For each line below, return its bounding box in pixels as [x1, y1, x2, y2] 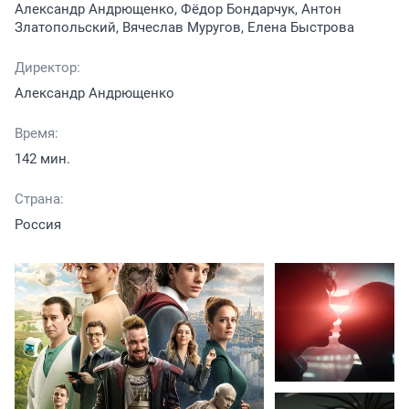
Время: [15, 124, 58, 142]
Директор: [15, 58, 80, 76]
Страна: [15, 190, 64, 207]
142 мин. [15, 150, 70, 167]
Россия [15, 215, 61, 233]
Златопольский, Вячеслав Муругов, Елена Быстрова [15, 18, 354, 36]
